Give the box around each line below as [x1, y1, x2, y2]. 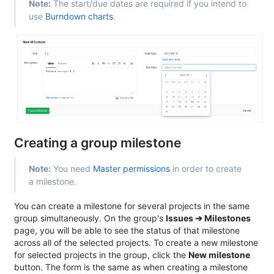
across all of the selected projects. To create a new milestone [14, 237, 258, 248]
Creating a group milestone [14, 135, 181, 150]
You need [51, 163, 93, 174]
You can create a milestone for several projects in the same [14, 200, 250, 211]
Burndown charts [45, 11, 113, 22]
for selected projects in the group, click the [14, 249, 188, 260]
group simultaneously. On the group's [14, 212, 166, 223]
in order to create [170, 163, 242, 174]
